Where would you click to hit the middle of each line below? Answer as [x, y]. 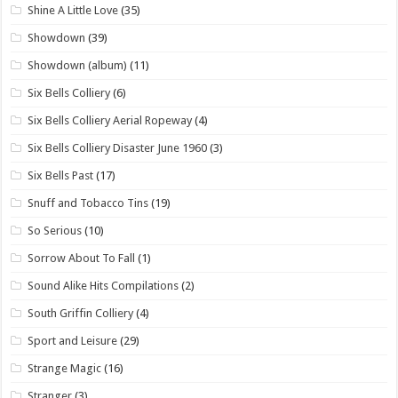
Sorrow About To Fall [82, 258]
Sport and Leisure [73, 340]
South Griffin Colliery [81, 313]
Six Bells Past [61, 175]
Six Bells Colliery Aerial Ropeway [110, 120]
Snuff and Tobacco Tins [88, 203]
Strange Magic [65, 368]
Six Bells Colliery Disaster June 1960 [118, 147]
